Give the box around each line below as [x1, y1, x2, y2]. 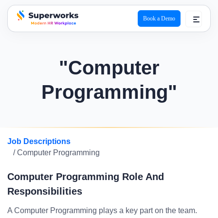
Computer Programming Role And [7, 171, 164, 182]
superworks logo [15, 28, 72, 36]
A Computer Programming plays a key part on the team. [7, 206, 197, 215]
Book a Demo [143, 15, 175, 22]
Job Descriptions [7, 137, 71, 145]
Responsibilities [7, 186, 82, 197]
